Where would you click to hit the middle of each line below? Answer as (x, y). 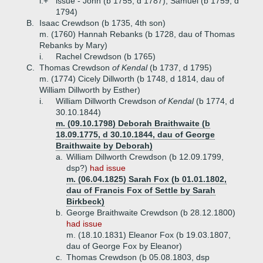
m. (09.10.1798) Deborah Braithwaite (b (133, 123)
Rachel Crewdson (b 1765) (106, 56)
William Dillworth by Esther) (90, 90)
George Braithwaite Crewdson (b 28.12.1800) (151, 213)
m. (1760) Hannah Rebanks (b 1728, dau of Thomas (137, 34)
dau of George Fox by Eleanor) (124, 246)
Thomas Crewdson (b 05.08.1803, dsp (138, 257)
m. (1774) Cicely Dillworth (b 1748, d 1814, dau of (132, 79)
